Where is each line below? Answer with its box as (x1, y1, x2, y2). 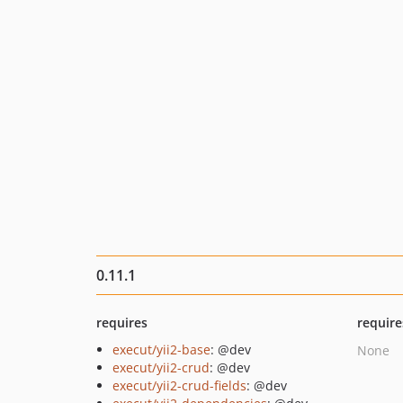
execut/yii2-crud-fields (112, 377, 246, 394)
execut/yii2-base (112, 341, 210, 358)
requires (96, 314, 148, 331)
